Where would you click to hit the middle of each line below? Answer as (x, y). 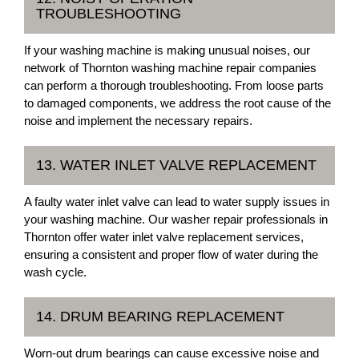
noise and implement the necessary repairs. (138, 121)
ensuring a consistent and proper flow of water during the (171, 254)
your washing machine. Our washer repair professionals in (176, 219)
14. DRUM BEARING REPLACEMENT (160, 317)
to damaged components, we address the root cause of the (177, 103)
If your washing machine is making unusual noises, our (167, 50)
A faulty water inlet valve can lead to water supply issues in (177, 202)
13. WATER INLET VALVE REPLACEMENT (176, 165)
